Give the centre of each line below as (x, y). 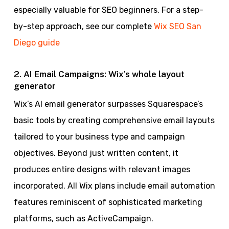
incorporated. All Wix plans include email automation (114, 186)
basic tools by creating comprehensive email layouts (114, 120)
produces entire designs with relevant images (102, 169)
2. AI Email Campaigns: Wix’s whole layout (99, 74)
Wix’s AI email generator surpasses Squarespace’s (108, 104)
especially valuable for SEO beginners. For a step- (108, 10)
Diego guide (37, 42)
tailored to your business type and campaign (99, 136)
